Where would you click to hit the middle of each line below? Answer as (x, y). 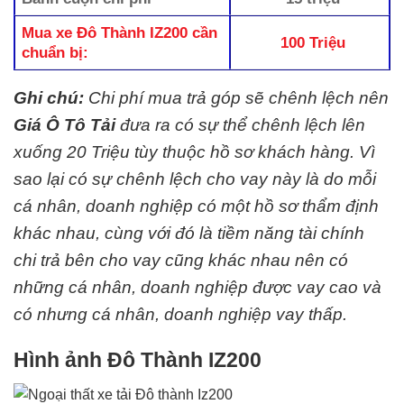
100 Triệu (313, 42)
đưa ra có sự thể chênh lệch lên (240, 125)
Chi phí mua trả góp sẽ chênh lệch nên (236, 98)
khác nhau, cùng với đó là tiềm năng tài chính (189, 233)
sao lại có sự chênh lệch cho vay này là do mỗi (195, 179)
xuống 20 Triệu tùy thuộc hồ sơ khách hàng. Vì (194, 152)
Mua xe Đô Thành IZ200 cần (120, 32)
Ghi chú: (49, 98)
